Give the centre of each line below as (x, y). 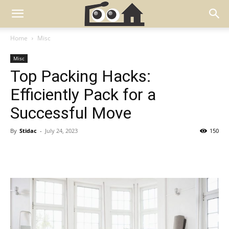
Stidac (28, 131)
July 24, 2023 (61, 131)
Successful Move (71, 113)
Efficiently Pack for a (83, 95)
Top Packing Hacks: (81, 76)
